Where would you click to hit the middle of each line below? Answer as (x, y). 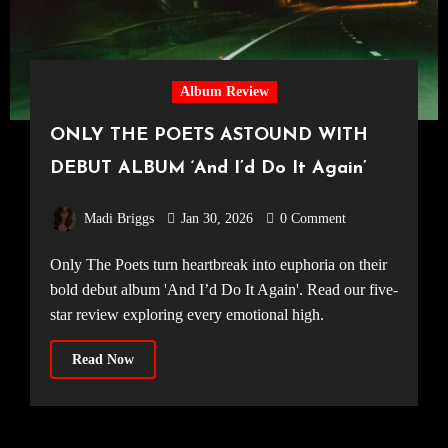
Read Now (102, 360)
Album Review (224, 92)
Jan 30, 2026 (216, 219)
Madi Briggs (118, 219)
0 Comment (312, 219)
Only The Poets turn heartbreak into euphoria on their (55, 265)
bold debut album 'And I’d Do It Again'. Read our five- (223, 290)
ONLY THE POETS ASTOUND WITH (208, 136)
